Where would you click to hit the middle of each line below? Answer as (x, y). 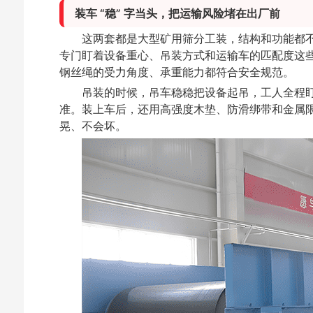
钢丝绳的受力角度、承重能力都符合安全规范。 (176, 72)
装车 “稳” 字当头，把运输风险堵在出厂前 (177, 13)
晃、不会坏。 (93, 126)
